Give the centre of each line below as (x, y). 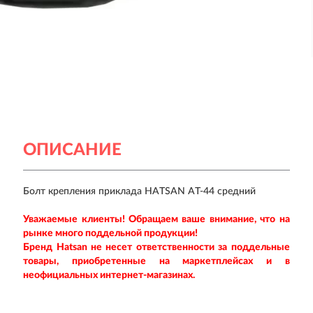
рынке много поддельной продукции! (111, 233)
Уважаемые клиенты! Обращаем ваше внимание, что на (156, 219)
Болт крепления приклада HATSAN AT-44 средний (140, 191)
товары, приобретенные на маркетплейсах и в (156, 261)
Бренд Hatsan (55, 247)
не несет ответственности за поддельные (190, 247)
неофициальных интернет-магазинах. (109, 275)
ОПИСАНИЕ (73, 150)
